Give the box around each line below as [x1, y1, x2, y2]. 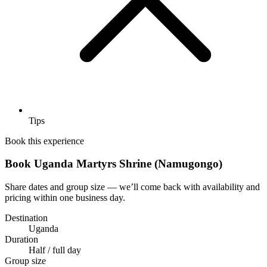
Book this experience [5, 135, 84, 146]
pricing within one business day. [5, 193, 125, 203]
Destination [5, 213, 48, 223]
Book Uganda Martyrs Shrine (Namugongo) [5, 157, 222, 170]
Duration [5, 234, 38, 245]
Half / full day [29, 245, 81, 256]
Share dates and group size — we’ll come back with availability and [5, 182, 260, 193]
